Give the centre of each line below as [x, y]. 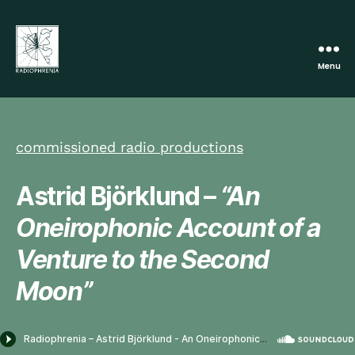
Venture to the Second [143, 260]
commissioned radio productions [130, 147]
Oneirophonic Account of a [168, 228]
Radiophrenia [63, 80]
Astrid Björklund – [116, 196]
